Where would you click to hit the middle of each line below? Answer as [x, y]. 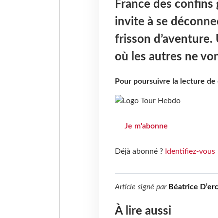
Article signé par [141, 187]
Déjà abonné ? [140, 152]
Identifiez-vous [190, 152]
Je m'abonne [146, 126]
